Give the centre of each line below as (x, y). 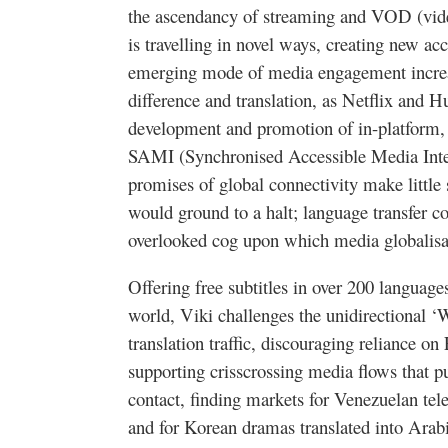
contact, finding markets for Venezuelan (275, 399)
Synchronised (234, 156)
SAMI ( (156, 156)
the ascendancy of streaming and (249, 16)
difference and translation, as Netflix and (278, 100)
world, (154, 315)
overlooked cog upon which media (256, 240)
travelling (178, 44)
